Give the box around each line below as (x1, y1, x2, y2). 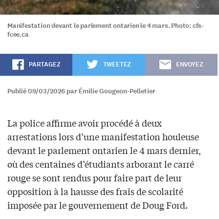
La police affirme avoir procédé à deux (7, 116, 162, 129)
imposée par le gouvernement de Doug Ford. (7, 198, 188, 211)
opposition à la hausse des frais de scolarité (7, 184, 183, 197)
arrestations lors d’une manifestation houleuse (7, 130, 199, 143)
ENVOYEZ (175, 60, 203, 69)
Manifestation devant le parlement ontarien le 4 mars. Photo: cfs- (7, 21, 204, 30)
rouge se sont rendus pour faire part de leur (7, 171, 182, 184)
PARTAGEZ (28, 60, 61, 69)
